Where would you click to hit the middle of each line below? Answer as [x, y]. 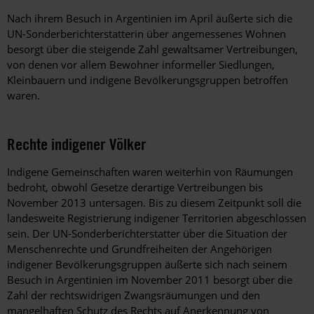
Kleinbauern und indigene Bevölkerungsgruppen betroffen [148, 80]
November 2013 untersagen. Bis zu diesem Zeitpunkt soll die [154, 203]
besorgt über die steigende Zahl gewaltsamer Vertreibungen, [152, 49]
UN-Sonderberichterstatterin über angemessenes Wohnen [146, 34]
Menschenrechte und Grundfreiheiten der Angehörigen [139, 249]
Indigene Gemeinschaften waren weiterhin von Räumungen [150, 172]
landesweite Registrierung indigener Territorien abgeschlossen [157, 218]
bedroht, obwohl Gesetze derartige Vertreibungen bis [135, 187]
